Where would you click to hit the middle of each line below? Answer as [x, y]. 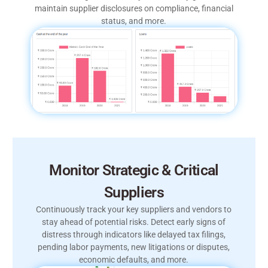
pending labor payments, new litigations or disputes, [134, 247]
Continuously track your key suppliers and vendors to [134, 210]
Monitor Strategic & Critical [134, 170]
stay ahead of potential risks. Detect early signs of [134, 222]
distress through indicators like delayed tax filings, [134, 235]
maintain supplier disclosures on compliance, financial [134, 9]
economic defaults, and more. [134, 260]
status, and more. [134, 21]
